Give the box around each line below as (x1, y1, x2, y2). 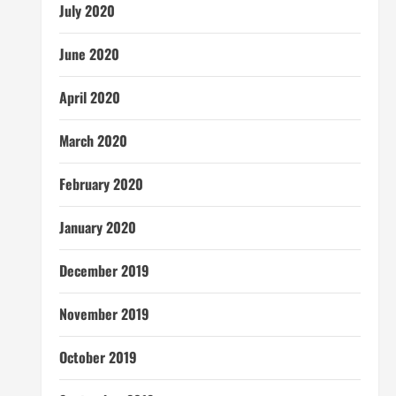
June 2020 (58, 43, 119, 65)
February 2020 (58, 173, 143, 194)
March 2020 (58, 130, 127, 151)
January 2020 (58, 217, 136, 238)
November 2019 (58, 303, 149, 324)
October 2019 (58, 346, 137, 368)
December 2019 (58, 260, 149, 281)
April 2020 (58, 87, 120, 108)
